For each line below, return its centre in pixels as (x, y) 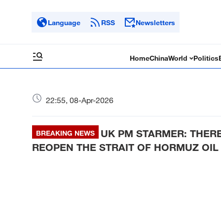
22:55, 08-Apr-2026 (80, 100)
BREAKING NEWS (65, 133)
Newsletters (155, 22)
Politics (206, 58)
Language (64, 22)
